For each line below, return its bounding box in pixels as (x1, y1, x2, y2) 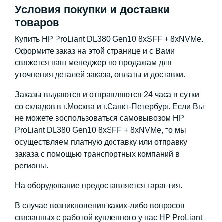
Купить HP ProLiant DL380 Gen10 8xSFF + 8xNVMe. (15, 35, 203, 43)
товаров (15, 16, 59, 29)
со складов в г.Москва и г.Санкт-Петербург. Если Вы (15, 102, 204, 111)
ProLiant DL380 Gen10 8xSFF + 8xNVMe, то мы (15, 126, 186, 134)
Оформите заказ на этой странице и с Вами (15, 47, 175, 55)
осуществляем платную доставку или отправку (15, 138, 187, 146)
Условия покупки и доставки (15, 3, 170, 16)
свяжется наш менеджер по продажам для (15, 58, 172, 67)
